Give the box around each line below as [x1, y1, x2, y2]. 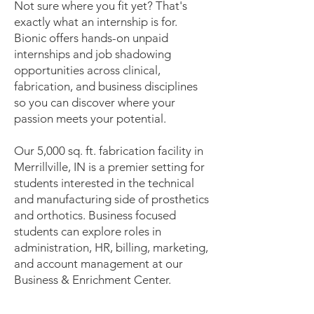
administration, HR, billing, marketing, [14, 240, 208, 254]
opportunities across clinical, [14, 63, 161, 77]
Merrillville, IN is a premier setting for [14, 160, 205, 174]
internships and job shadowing [14, 47, 171, 61]
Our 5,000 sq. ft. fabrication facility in [14, 144, 203, 158]
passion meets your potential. [14, 111, 166, 125]
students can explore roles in [14, 224, 161, 238]
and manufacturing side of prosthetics [14, 192, 209, 206]
